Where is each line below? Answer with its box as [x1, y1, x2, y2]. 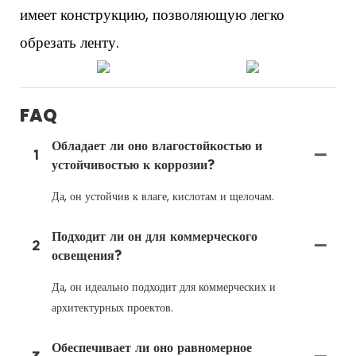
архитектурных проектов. [52, 299, 173, 315]
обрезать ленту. [20, 32, 119, 54]
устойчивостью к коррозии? [52, 157, 215, 172]
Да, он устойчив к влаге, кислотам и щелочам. [52, 188, 274, 204]
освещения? [52, 247, 122, 262]
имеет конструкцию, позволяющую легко [20, 4, 284, 26]
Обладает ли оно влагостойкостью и [52, 137, 262, 153]
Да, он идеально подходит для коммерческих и [52, 278, 276, 295]
